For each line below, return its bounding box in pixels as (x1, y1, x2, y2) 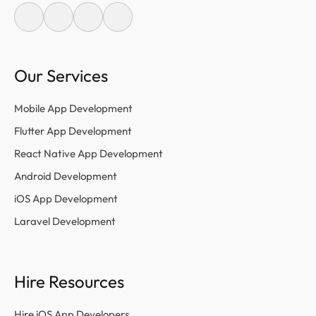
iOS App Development (14, 191, 118, 205)
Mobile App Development (14, 101, 133, 115)
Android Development (14, 169, 117, 183)
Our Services (14, 64, 108, 86)
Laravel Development (14, 214, 116, 228)
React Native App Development (14, 146, 163, 160)
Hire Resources (14, 270, 124, 292)
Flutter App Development (14, 123, 132, 138)
